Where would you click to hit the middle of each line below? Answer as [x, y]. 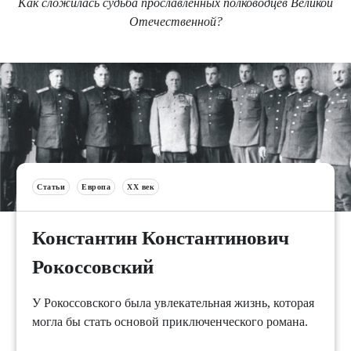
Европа [96, 186]
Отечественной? [175, 21]
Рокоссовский [93, 266]
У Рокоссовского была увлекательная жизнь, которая [173, 302]
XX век [141, 186]
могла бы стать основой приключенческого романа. [170, 321]
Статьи [51, 186]
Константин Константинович [161, 237]
